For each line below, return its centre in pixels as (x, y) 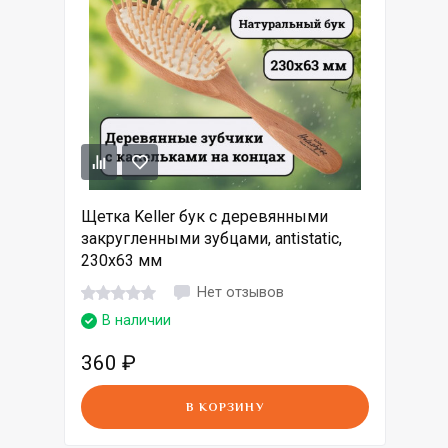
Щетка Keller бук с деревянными (204, 217)
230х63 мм (121, 261)
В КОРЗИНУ (225, 407)
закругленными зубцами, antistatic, (211, 239)
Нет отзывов (240, 292)
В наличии (136, 321)
